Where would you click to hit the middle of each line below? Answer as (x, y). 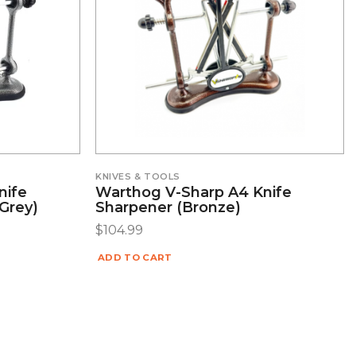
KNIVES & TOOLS (138, 177)
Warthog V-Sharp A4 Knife (194, 192)
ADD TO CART (135, 257)
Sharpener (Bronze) (168, 207)
